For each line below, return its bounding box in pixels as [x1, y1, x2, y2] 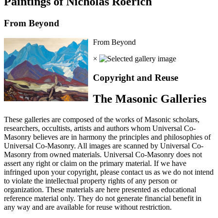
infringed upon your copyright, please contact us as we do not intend [4, 168, 214, 177]
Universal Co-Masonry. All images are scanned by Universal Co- [4, 142, 203, 150]
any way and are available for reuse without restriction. [4, 203, 172, 212]
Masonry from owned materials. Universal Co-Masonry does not [4, 150, 202, 159]
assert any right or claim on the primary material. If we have [4, 159, 186, 168]
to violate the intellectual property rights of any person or [4, 177, 177, 185]
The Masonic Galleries [92, 92, 206, 106]
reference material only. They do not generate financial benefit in [4, 194, 201, 203]
